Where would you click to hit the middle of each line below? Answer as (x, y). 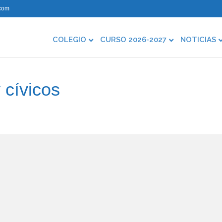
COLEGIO (69, 40)
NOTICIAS (198, 40)
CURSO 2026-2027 (133, 40)
